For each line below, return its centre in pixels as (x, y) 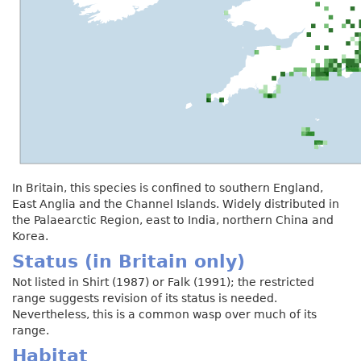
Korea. (30, 236)
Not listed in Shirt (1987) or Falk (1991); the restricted (163, 282)
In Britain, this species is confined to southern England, (168, 187)
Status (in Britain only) (129, 261)
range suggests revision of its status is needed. (145, 298)
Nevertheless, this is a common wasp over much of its (164, 314)
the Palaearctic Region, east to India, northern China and (173, 220)
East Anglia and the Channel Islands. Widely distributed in (176, 203)
